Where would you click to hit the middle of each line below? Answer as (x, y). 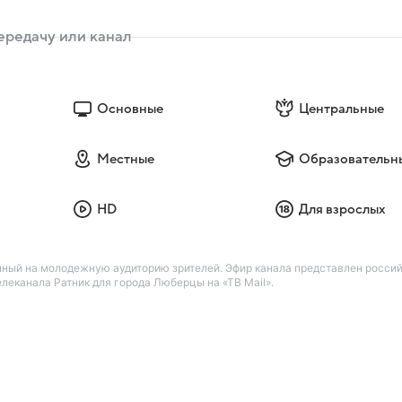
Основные (130, 109)
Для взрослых (343, 210)
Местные (125, 159)
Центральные (342, 109)
